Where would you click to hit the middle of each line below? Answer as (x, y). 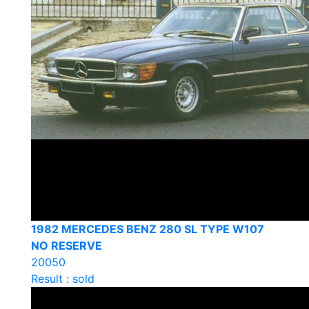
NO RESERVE (67, 245)
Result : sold (63, 278)
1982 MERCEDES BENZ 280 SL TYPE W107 (148, 229)
